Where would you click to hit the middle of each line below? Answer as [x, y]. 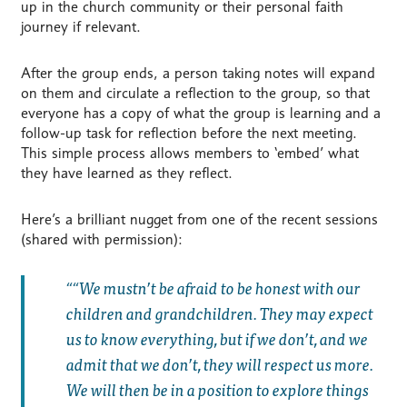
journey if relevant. [80, 27]
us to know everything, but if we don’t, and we [217, 339]
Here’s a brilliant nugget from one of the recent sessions [199, 219]
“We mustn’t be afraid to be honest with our [216, 288]
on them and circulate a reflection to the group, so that [195, 93]
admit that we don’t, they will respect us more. [219, 364]
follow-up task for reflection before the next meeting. [189, 133]
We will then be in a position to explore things [217, 390]
